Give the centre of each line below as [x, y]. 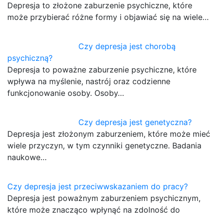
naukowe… [27, 157]
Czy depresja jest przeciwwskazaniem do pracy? [98, 187]
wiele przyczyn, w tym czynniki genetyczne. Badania [104, 146]
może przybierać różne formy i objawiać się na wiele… [108, 17]
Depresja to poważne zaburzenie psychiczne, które [102, 70]
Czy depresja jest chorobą [127, 46]
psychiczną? [30, 58]
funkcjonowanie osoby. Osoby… [66, 93]
